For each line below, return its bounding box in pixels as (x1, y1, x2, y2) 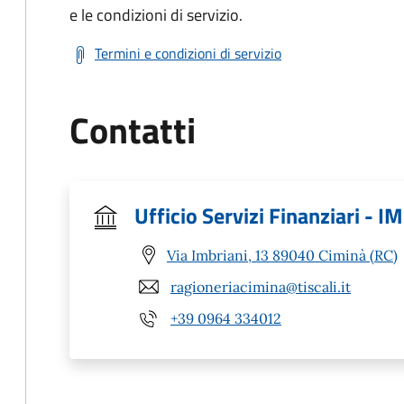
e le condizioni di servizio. (69, 3, 243, 27)
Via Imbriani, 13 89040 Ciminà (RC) (167, 245, 398, 264)
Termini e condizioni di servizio (95, 42, 281, 64)
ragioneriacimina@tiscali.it (170, 277, 351, 296)
